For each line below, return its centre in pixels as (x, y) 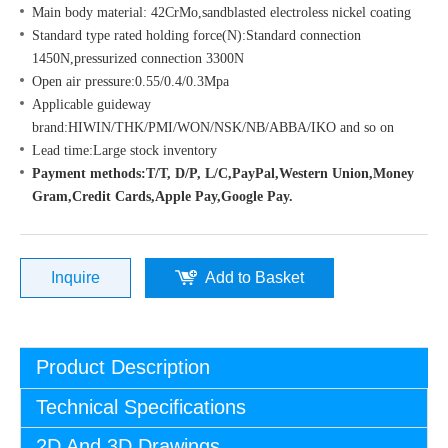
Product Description (123, 367)
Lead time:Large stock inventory (124, 150)
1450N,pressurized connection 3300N (140, 58)
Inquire (75, 277)
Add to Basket (254, 277)
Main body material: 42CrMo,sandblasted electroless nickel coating (223, 12)
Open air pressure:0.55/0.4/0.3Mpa (130, 81)
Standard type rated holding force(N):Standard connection (196, 35)
